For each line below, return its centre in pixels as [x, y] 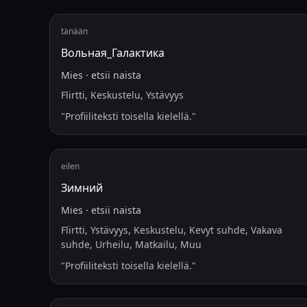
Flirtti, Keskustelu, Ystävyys [122, 95]
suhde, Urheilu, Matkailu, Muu [131, 244]
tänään [74, 31]
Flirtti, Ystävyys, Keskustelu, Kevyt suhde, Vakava [172, 230]
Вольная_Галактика [113, 53]
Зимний [82, 188]
